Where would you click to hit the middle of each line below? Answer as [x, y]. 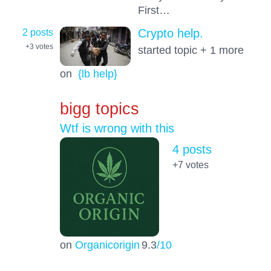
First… [154, 10]
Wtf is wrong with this [117, 129]
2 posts [38, 32]
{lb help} [97, 74]
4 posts [192, 149]
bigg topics [99, 109]
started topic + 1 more [191, 50]
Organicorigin [107, 245]
